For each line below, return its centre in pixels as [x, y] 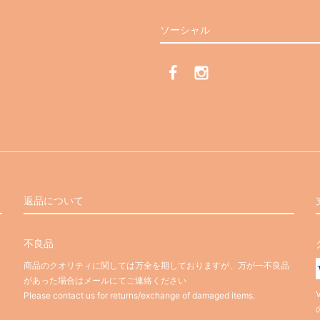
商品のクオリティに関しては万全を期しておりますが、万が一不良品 [156, 266]
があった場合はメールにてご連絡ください [105, 281]
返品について [54, 201]
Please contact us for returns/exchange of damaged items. [139, 296]
